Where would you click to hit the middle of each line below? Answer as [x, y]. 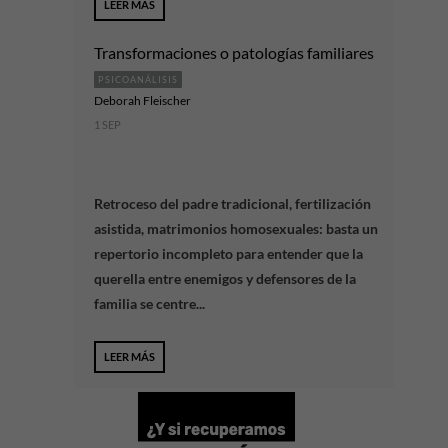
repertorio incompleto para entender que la [228, 253]
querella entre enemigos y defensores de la [225, 278]
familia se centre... [149, 303]
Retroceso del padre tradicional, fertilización [232, 203]
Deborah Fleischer [142, 100]
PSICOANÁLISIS [138, 79]
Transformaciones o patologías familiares [234, 52]
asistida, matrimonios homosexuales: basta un [236, 228]
